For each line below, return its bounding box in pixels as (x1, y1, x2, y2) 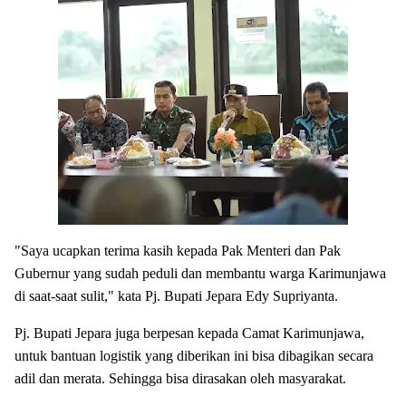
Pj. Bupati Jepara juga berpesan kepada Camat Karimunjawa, (14, 324, 364, 341)
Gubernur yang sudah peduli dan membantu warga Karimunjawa (14, 265, 386, 281)
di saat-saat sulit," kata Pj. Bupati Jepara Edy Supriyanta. (14, 287, 338, 304)
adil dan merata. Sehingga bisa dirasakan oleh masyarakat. (14, 370, 350, 386)
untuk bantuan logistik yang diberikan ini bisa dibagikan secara (14, 347, 373, 363)
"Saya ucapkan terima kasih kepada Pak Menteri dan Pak (14, 242, 341, 258)
